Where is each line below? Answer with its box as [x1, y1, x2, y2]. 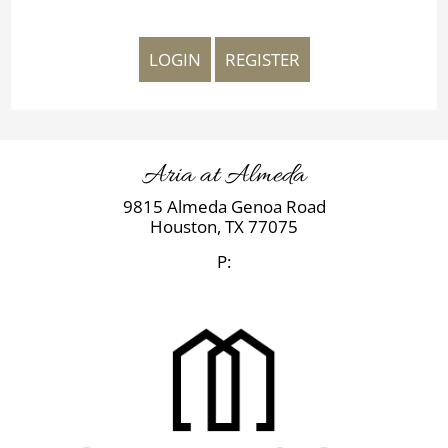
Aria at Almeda [142, 158, 306, 194]
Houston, [150, 215, 225, 238]
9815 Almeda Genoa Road [122, 195, 326, 218]
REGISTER [224, 48, 300, 72]
